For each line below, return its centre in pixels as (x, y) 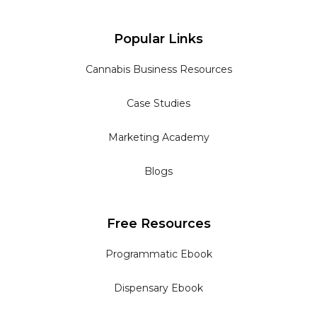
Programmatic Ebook (158, 254)
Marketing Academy (158, 138)
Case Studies (158, 104)
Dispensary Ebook (158, 288)
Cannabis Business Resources (158, 70)
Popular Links (158, 39)
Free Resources (158, 224)
